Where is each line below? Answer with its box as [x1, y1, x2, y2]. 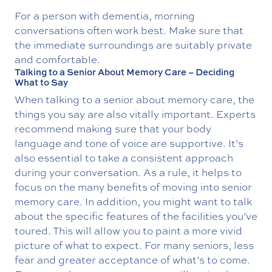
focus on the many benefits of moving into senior [15, 179, 252, 194]
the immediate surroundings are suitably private [15, 37, 252, 52]
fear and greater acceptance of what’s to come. [15, 252, 250, 267]
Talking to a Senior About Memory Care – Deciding [15, 65, 234, 78]
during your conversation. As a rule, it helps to [15, 165, 242, 179]
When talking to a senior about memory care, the [15, 92, 254, 106]
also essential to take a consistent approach [15, 150, 233, 165]
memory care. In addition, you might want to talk [15, 194, 252, 208]
